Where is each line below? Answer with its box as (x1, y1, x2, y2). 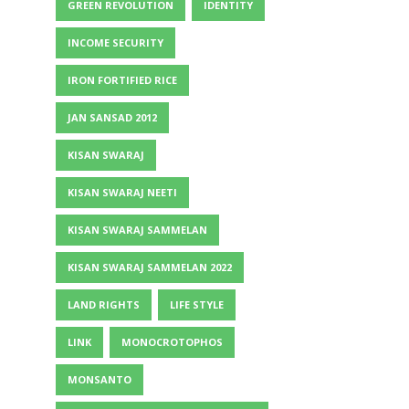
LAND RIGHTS (68, 298, 140, 311)
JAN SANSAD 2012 (68, 110, 157, 124)
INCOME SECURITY (68, 36, 163, 49)
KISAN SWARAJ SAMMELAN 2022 (68, 260, 232, 274)
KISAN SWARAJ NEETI (68, 185, 177, 199)
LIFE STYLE (170, 298, 224, 311)
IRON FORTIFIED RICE (68, 73, 177, 87)
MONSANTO (68, 372, 131, 386)
